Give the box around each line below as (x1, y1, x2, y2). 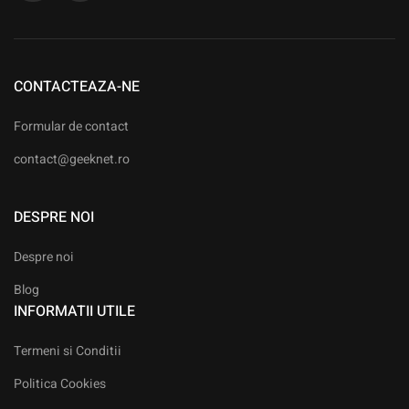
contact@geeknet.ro (14, 150, 130, 170)
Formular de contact (14, 117, 129, 137)
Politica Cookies (14, 374, 106, 394)
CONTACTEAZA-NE (14, 76, 140, 99)
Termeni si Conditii (14, 341, 121, 362)
